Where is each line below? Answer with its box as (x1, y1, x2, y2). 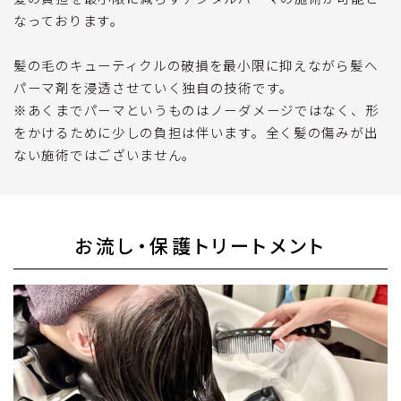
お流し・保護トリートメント (74, 235, 327, 259)
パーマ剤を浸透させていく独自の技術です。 (13, 78, 294, 98)
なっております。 (13, 11, 124, 30)
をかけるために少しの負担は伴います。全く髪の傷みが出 (13, 123, 379, 142)
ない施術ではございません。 (13, 145, 197, 165)
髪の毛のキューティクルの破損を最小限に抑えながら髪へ (13, 55, 379, 75)
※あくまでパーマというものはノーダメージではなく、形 (13, 100, 380, 120)
